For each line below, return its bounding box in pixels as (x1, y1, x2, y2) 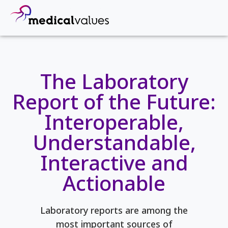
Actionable (63, 169, 165, 197)
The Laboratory (40, 67, 188, 95)
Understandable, (32, 128, 196, 156)
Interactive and (40, 149, 188, 177)
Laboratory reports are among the (40, 204, 188, 216)
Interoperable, (44, 108, 184, 136)
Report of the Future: (12, 88, 216, 116)
